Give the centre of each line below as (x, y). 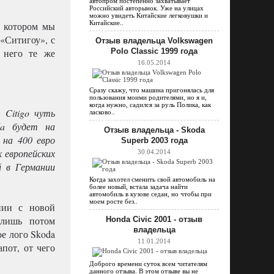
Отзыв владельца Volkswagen (154, 41)
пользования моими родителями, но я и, (148, 98)
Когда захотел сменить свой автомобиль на (152, 180)
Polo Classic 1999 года (154, 51)
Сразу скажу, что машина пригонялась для (152, 90)
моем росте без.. (113, 202)
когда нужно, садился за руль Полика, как (150, 105)
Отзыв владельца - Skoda (154, 130)
